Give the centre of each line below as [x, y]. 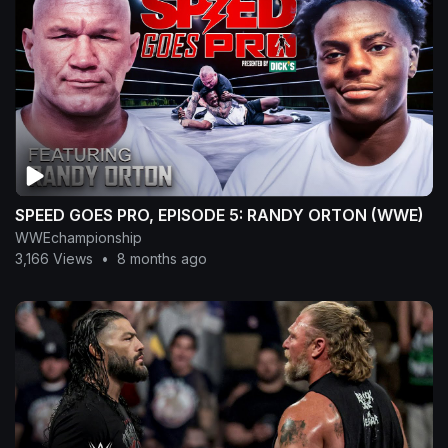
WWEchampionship [78, 237]
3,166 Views [54, 258]
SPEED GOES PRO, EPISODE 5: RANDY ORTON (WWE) [219, 214]
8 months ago [162, 258]
